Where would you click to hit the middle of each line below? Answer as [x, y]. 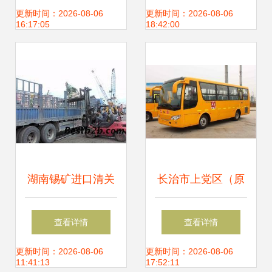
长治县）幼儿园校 [201, 216]
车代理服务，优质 [201, 252]
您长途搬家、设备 [201, 14]
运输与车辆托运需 [201, 50]
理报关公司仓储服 [71, 252]
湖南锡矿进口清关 [71, 179]
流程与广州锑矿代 [71, 216]
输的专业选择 [71, 14]
